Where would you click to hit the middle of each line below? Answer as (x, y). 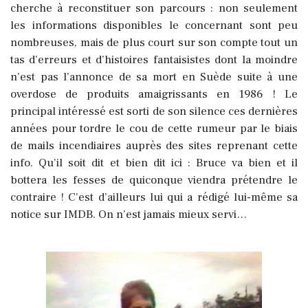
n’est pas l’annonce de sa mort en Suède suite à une (154, 77)
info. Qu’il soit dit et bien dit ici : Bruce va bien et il (154, 163)
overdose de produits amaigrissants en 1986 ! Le (154, 95)
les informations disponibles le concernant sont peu (154, 26)
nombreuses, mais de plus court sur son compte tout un (154, 43)
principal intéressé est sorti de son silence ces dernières (154, 112)
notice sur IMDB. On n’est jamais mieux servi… (129, 215)
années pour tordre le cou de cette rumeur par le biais (154, 129)
